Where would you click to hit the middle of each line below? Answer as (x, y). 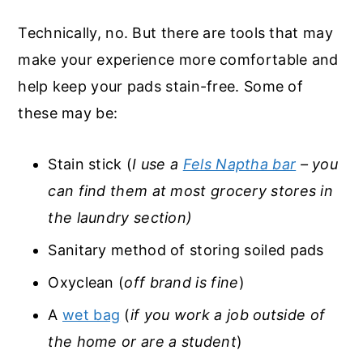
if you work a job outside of (228, 314)
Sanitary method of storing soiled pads (186, 250)
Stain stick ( (90, 164)
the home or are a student (142, 341)
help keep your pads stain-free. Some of (161, 86)
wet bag (92, 314)
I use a (158, 164)
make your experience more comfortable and (178, 59)
